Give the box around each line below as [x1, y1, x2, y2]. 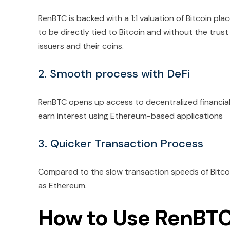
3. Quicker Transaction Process [38, 136, 203, 151]
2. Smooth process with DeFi [38, 66, 190, 81]
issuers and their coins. [38, 40, 124, 51]
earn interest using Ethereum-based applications [38, 110, 225, 121]
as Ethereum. [38, 180, 89, 191]
